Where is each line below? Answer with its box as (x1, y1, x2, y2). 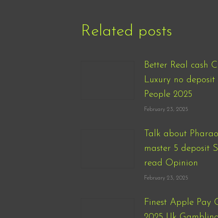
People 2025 (144, 90, 192, 99)
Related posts (81, 23, 172, 39)
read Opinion (144, 159, 198, 168)
